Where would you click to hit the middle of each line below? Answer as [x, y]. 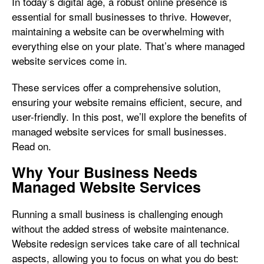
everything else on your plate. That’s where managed [128, 46]
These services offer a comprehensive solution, [116, 87]
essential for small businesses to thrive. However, [122, 16]
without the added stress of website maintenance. [121, 228]
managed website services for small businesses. [119, 131]
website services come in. [70, 60]
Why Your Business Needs [105, 172]
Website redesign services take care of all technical [126, 243]
